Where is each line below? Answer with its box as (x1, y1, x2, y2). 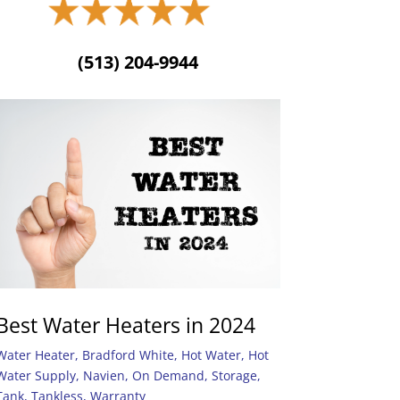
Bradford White (81, 346, 174, 364)
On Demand (131, 367, 204, 385)
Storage (211, 367, 257, 385)
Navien (82, 367, 125, 385)
